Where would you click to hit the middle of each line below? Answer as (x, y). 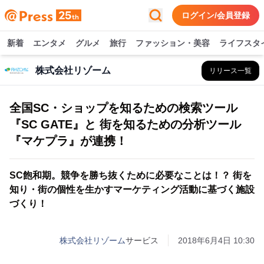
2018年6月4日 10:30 (216, 240)
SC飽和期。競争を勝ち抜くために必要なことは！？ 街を (131, 175)
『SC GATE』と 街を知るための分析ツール (125, 124)
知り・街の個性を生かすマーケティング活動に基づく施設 (132, 189)
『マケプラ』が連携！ (68, 141)
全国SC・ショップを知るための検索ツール (123, 108)
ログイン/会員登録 (216, 15)
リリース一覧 (230, 71)
